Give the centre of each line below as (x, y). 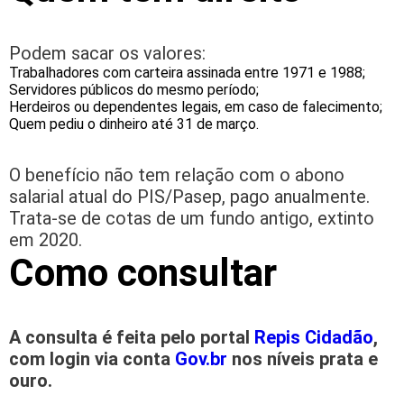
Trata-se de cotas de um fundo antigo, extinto (192, 219)
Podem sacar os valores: (107, 54)
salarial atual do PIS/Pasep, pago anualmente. (189, 197)
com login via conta (92, 359)
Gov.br (201, 359)
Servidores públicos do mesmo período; (134, 90)
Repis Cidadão (314, 338)
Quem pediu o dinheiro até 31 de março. (134, 124)
